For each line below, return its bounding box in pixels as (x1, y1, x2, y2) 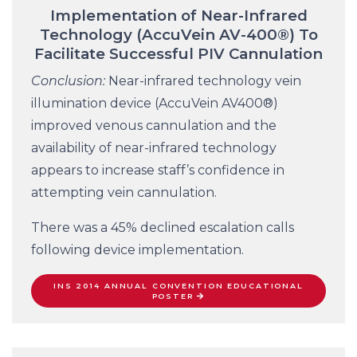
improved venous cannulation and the (31, 118, 277, 134)
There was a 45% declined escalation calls (31, 220, 294, 236)
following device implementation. (31, 242, 244, 258)
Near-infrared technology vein (105, 73, 301, 89)
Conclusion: (31, 73, 105, 89)
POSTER (151, 292, 194, 301)
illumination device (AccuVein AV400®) (31, 96, 278, 112)
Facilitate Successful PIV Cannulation (34, 45, 323, 64)
